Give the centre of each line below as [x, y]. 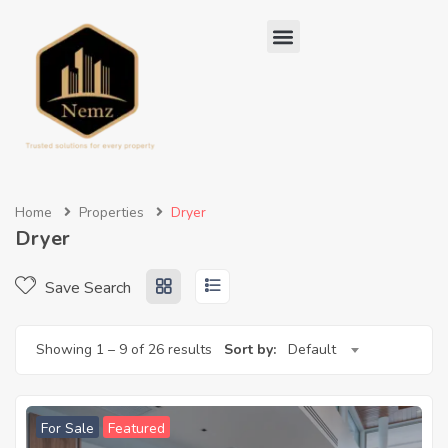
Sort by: [250, 349]
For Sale [67, 428]
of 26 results [169, 349]
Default [312, 349]
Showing [66, 349]
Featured [136, 428]
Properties [111, 212]
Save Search [86, 288]
